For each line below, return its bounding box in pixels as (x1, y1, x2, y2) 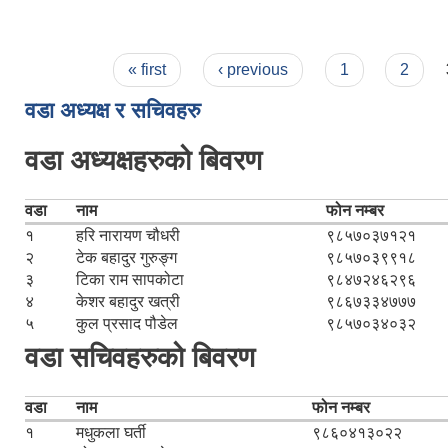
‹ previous (217, 61, 288, 78)
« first (128, 61, 167, 78)
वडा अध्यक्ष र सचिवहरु (25, 98, 201, 123)
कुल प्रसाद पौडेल (76, 315, 178, 332)
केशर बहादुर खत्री (76, 293, 180, 310)
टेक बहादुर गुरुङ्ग (76, 249, 177, 266)
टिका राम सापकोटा (76, 271, 184, 288)
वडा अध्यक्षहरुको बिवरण (25, 145, 262, 176)
